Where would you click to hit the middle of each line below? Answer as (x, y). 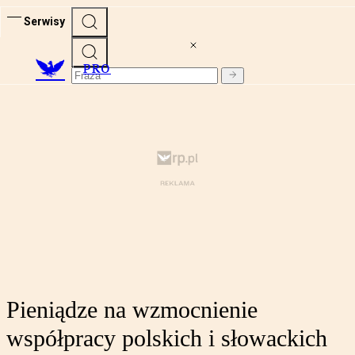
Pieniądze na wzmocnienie (132, 310)
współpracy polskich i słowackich (167, 338)
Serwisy (44, 21)
